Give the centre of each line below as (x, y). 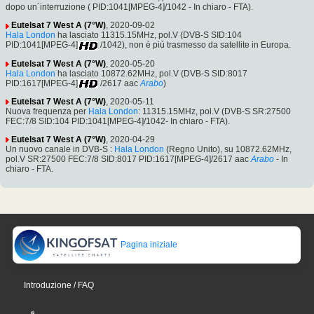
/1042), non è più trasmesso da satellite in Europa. (194, 45)
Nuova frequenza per (47, 111)
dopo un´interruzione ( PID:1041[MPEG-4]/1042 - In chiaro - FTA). (129, 7)
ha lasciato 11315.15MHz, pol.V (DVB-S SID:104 (149, 35)
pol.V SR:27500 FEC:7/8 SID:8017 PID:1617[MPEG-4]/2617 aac (127, 159)
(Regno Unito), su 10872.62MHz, (228, 149)
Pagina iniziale (148, 245)
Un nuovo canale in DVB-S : (60, 149)
